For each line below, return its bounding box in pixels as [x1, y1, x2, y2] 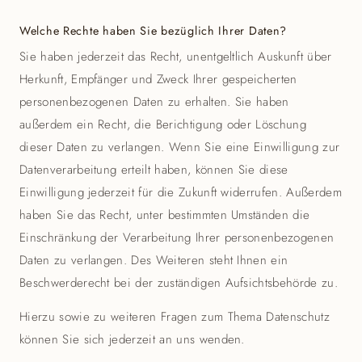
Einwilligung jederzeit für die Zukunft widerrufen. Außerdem [19, 183, 342, 201]
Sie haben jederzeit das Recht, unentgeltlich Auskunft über [19, 48, 332, 65]
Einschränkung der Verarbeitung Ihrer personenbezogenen [19, 229, 335, 246]
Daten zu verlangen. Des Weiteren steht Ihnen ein [19, 251, 288, 269]
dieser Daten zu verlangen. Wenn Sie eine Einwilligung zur [19, 138, 340, 156]
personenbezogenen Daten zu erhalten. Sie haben [19, 93, 289, 111]
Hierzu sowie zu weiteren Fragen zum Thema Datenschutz [19, 308, 330, 326]
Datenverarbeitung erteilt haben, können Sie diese [19, 161, 288, 179]
